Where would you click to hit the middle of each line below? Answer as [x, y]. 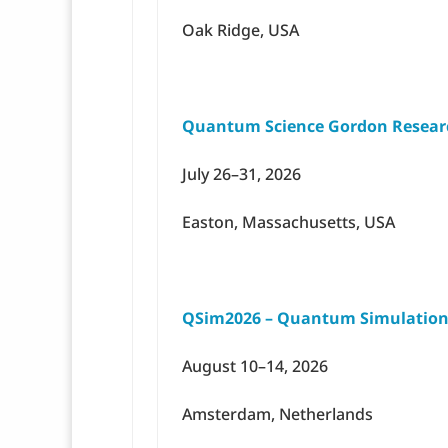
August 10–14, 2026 [255, 366]
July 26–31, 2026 [241, 174]
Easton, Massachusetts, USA [288, 222]
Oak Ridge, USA [240, 30]
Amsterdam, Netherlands [277, 414]
